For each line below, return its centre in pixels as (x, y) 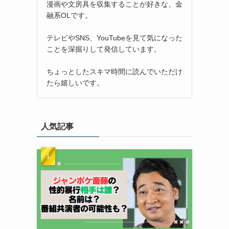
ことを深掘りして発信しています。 (104, 49)
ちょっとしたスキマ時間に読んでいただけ (114, 71)
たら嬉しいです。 (75, 83)
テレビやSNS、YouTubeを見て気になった (114, 38)
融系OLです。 (69, 15)
